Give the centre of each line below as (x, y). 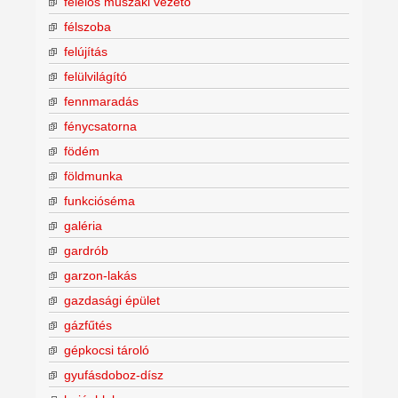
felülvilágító (96, 76)
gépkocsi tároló (107, 350)
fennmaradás (101, 101)
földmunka (93, 175)
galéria (83, 225)
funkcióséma (99, 200)
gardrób (86, 250)
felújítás (86, 51)
